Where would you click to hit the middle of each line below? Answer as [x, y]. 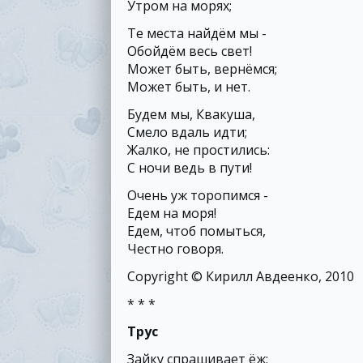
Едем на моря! [172, 213]
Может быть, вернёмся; [202, 69]
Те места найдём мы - [197, 33]
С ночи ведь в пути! [190, 168]
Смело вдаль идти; [187, 132]
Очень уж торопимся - [198, 195]
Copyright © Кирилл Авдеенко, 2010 [241, 276]
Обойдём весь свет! [190, 51]
